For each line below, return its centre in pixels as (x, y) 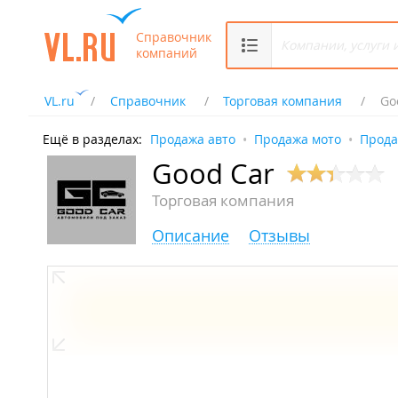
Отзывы (279, 236)
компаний (167, 52)
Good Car (213, 174)
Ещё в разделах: (92, 139)
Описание (191, 236)
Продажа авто (193, 139)
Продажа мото (298, 139)
